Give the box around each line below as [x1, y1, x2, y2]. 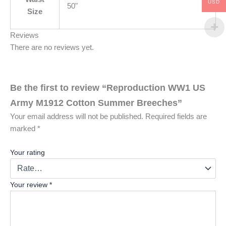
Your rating [10, 148, 45, 157]
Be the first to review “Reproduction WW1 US [10, 82, 205, 93]
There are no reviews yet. [10, 43, 94, 52]
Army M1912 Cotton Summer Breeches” [10, 97, 182, 108]
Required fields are [145, 112, 207, 121]
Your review [10, 181, 49, 189]
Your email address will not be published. [10, 112, 143, 121]
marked [10, 124, 37, 133]
